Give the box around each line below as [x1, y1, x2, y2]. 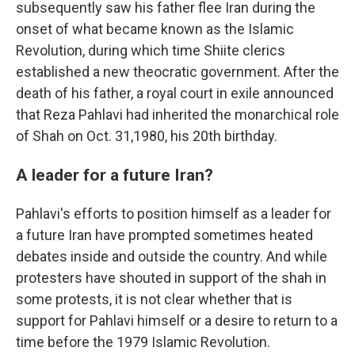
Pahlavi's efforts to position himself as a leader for [16, 205, 331, 222]
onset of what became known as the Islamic [16, 21, 294, 37]
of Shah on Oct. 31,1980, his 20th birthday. [16, 128, 277, 144]
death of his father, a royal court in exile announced [16, 85, 334, 101]
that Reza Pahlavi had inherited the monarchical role [16, 106, 339, 123]
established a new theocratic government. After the [16, 63, 339, 80]
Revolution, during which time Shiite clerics [16, 42, 285, 59]
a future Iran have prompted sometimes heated [16, 227, 313, 243]
